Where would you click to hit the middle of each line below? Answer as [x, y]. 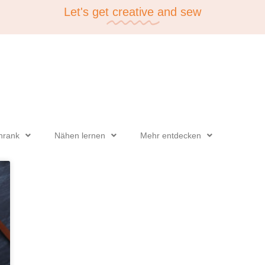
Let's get [86, 12]
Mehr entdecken [171, 135]
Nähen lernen [80, 135]
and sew [179, 12]
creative [133, 12]
